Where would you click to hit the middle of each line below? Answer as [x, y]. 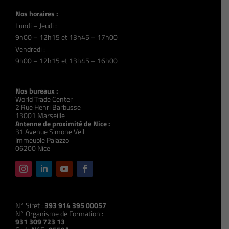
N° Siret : [30, 205]
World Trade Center [44, 99]
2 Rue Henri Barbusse [48, 107]
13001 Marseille [40, 115]
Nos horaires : [37, 13]
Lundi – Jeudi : [36, 25]
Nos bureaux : [37, 90]
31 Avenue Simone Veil [50, 131]
